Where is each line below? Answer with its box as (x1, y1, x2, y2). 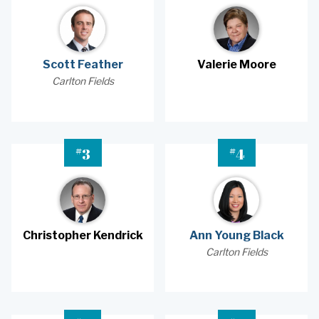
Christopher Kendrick (22, 228, 143, 242)
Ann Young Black (189, 228, 284, 242)
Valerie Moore (197, 58, 276, 72)
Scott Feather (42, 58, 123, 72)
